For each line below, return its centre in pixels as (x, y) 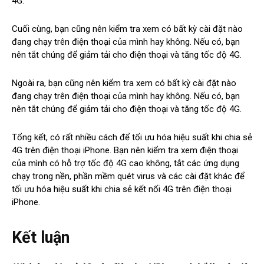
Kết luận (41, 237)
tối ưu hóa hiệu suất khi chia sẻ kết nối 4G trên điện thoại (122, 189)
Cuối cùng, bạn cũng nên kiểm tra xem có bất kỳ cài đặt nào (127, 29)
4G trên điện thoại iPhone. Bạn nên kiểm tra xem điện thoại (125, 150)
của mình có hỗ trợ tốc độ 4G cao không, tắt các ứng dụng (126, 163)
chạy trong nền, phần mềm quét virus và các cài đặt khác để (128, 176)
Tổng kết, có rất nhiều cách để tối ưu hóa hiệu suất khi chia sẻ (132, 137)
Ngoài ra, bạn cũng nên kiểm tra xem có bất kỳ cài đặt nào (124, 83)
